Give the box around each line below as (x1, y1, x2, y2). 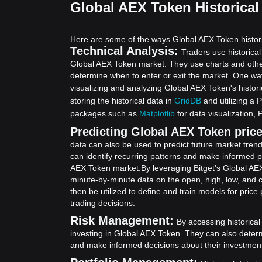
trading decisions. (70, 198, 135, 208)
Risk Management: (70, 214, 174, 227)
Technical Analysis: (70, 44, 178, 57)
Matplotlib (139, 109, 175, 118)
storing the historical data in (70, 96, 174, 105)
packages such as (70, 109, 139, 118)
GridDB (174, 96, 201, 105)
